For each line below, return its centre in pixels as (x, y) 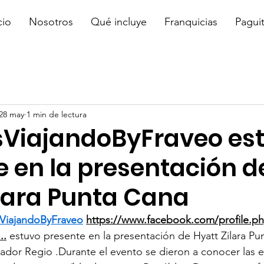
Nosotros (51, 22)
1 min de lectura (57, 114)
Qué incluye (119, 22)
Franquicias (191, 22)
